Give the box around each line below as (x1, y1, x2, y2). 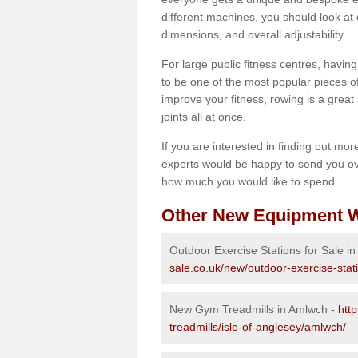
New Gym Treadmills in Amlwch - (169, 302, 338, 316)
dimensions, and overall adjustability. (161, 27, 346, 41)
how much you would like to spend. (161, 174, 338, 188)
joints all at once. (161, 109, 246, 123)
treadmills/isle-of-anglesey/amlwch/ (169, 320, 346, 333)
